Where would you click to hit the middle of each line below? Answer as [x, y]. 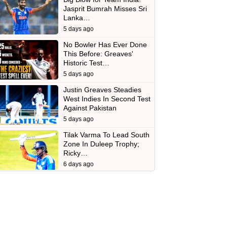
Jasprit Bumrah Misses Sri [105, 9]
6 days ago [78, 164]
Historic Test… [86, 63]
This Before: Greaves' [98, 54]
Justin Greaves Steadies [102, 90]
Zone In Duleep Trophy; [101, 144]
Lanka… [77, 18]
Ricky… [75, 153]
